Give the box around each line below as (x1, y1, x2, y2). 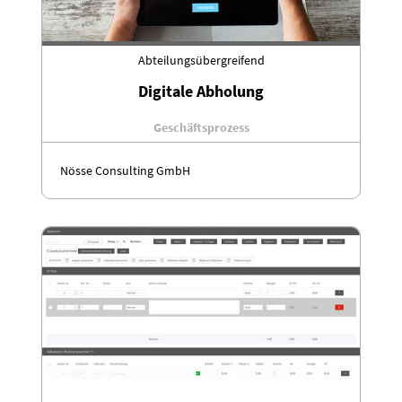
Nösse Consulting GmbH (60, 162, 190, 179)
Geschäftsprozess (153, 118, 249, 135)
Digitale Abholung (138, 80, 264, 101)
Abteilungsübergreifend (137, 51, 265, 68)
